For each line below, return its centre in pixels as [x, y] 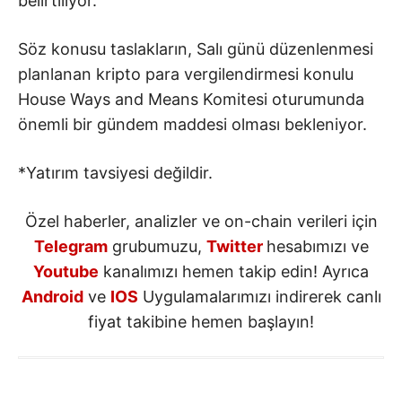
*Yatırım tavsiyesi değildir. [115, 172]
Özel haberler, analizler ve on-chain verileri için [201, 221]
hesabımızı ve [317, 246]
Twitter [234, 246]
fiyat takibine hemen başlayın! [201, 321]
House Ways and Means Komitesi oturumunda [191, 99]
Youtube [66, 271]
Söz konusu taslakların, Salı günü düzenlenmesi [196, 48]
